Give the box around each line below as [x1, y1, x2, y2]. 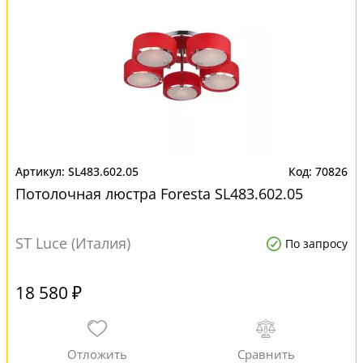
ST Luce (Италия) [15, 233, 130, 253]
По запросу [285, 236, 348, 251]
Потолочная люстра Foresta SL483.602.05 [15, 184, 303, 203]
